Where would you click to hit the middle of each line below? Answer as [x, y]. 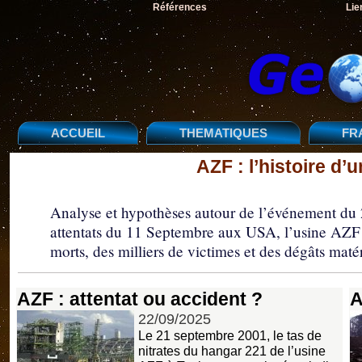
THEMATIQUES [223, 133]
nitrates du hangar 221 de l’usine [232, 350]
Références [179, 7]
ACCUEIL [78, 133]
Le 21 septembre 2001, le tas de [230, 335]
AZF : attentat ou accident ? [140, 299]
